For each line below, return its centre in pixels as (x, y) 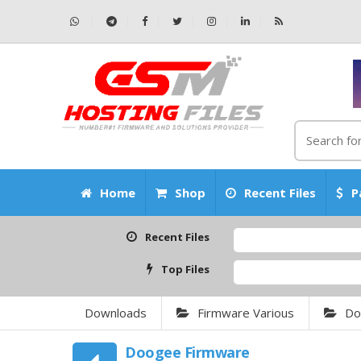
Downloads (116, 313)
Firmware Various (246, 313)
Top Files (186, 269)
